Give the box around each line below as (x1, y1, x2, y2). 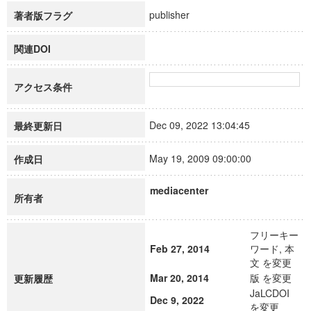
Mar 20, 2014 (150, 271, 209, 285)
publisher (149, 8, 202, 22)
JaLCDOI (250, 286, 289, 300)
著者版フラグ (14, 8, 72, 22)
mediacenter (150, 183, 208, 197)
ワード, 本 (250, 242, 294, 255)
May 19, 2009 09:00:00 (149, 151, 264, 165)
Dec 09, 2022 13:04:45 (149, 118, 262, 132)
